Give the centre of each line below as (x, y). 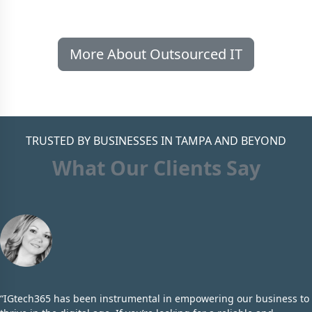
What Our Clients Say (156, 167)
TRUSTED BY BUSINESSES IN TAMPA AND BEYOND (156, 140)
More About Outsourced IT (156, 54)
